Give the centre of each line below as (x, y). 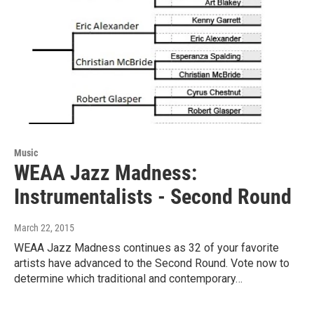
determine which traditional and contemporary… (128, 279)
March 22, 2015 (44, 228)
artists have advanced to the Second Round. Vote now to (152, 264)
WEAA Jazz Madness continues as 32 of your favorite (146, 248)
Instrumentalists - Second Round (153, 197)
